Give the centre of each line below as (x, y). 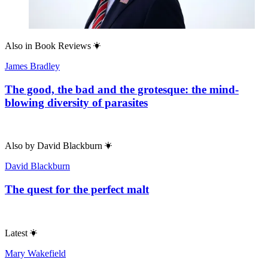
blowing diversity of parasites (76, 102)
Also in (19, 45)
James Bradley (32, 66)
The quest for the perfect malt (77, 190)
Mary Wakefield (35, 253)
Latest (16, 233)
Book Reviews (63, 45)
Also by (20, 146)
